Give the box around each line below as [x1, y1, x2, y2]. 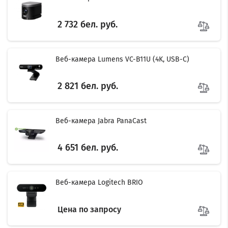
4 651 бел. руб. [58, 142, 118, 154]
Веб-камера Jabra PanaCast [55, 117, 147, 125]
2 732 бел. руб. [58, 19, 118, 31]
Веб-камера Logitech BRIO [55, 178, 143, 187]
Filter [216, 138, 224, 164]
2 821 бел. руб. [58, 80, 118, 92]
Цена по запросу [58, 205, 121, 215]
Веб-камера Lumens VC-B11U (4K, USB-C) [55, 55, 189, 64]
